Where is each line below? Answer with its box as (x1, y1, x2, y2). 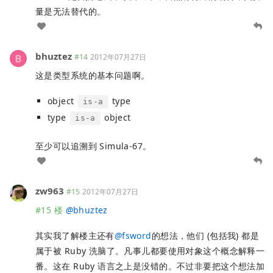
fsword (122, 229, 152, 241)
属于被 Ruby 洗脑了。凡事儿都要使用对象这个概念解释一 (35, 244, 265, 257)
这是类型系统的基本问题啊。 (35, 69, 150, 82)
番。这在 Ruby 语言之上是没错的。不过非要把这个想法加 (35, 260, 265, 272)
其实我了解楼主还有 (35, 229, 115, 241)
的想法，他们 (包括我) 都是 (151, 229, 260, 241)
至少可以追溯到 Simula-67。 (35, 140, 152, 152)
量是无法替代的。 (35, 5, 106, 18)
